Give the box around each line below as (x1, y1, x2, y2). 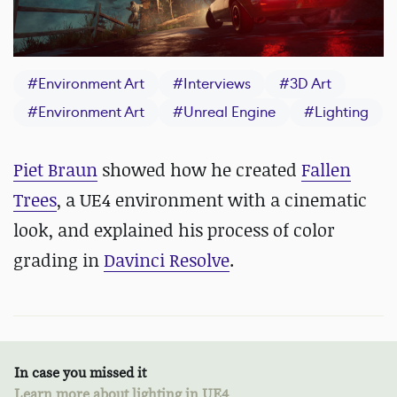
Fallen (301, 158, 351, 183)
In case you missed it (14, 364, 146, 383)
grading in (13, 248, 104, 273)
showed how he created (97, 158, 301, 183)
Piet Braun (13, 158, 97, 183)
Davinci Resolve (104, 248, 230, 273)
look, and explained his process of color (13, 218, 335, 243)
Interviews (183, 74, 251, 94)
